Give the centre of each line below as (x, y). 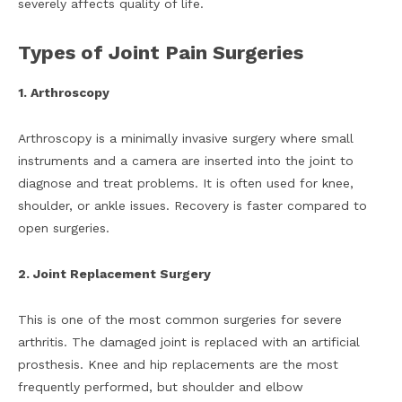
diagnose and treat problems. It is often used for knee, (186, 184)
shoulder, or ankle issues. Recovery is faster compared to (192, 206)
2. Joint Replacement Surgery (114, 274)
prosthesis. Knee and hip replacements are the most (178, 365)
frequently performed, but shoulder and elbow (161, 387)
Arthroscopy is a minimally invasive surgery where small (186, 139)
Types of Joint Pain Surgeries (161, 53)
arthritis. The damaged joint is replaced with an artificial (189, 342)
